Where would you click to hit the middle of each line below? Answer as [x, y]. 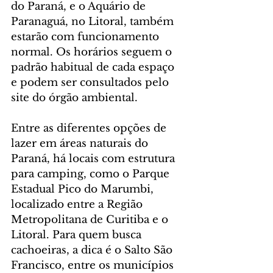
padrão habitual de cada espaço [94, 68]
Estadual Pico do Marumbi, [84, 190]
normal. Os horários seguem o [93, 52]
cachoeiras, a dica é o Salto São [93, 250]
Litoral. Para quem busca [78, 235]
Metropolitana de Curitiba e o [91, 220]
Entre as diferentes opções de [90, 129]
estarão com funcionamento [87, 37]
